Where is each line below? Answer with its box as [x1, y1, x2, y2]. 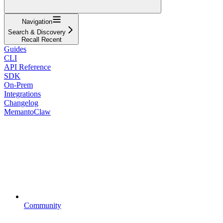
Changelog [4, 98, 38, 107]
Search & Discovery [8, 28, 66, 36]
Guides [4, 44, 26, 53]
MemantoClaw [4, 107, 51, 116]
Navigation [21, 17, 52, 25]
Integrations [4, 89, 41, 98]
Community [24, 201, 61, 210]
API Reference [4, 62, 51, 71]
